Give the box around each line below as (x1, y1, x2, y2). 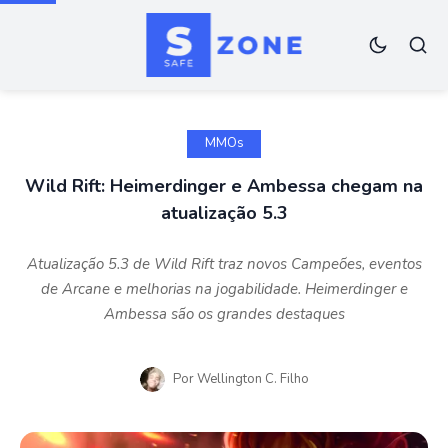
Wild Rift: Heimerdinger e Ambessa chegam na (25, 173, 423, 198)
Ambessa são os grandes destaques (103, 303, 345, 324)
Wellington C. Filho (196, 369, 309, 388)
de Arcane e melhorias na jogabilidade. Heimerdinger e (40, 278, 408, 299)
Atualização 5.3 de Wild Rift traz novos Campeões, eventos (26, 253, 422, 274)
